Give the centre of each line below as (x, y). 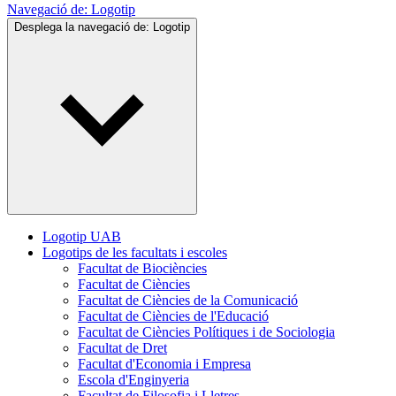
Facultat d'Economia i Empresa (164, 364)
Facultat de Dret (122, 348)
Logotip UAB (82, 236)
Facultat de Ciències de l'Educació (173, 316)
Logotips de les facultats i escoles (135, 252)
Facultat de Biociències (142, 268)
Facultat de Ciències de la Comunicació (188, 300)
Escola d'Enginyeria (133, 380)
